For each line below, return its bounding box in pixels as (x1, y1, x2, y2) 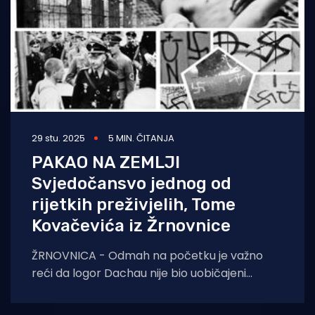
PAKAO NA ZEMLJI (32, 153, 180, 173)
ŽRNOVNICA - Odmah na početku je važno (32, 247, 263, 264)
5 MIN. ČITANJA (108, 131, 174, 146)
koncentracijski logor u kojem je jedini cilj (32, 283, 252, 300)
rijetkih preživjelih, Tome (32, 195, 236, 215)
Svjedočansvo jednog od (32, 174, 231, 194)
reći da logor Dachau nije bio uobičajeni (32, 265, 246, 282)
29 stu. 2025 (32, 131, 85, 146)
